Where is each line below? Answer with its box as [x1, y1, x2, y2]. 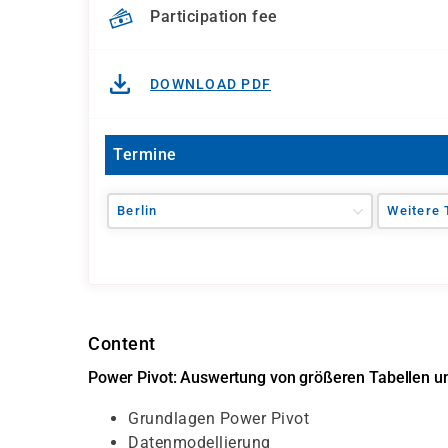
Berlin [117, 203, 158, 218]
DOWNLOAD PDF [150, 76, 271, 92]
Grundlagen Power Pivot [128, 409, 314, 428]
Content [88, 333, 156, 354]
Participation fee [150, 7, 278, 27]
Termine [113, 145, 177, 164]
